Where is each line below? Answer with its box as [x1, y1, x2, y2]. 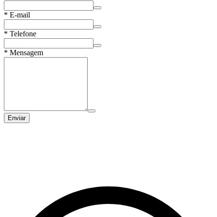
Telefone [10, 29, 36, 38]
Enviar [8, 114, 26, 122]
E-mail [10, 10, 30, 19]
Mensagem [10, 48, 43, 57]
